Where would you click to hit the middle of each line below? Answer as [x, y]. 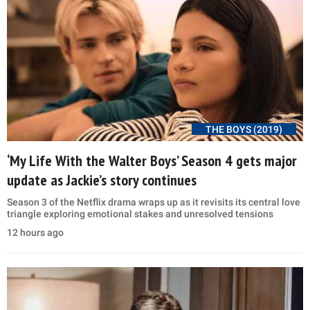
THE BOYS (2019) [244, 130]
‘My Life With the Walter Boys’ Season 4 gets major [152, 161]
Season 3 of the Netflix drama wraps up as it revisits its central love [154, 202]
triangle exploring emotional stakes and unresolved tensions [140, 214]
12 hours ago [35, 233]
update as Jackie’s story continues [102, 180]
